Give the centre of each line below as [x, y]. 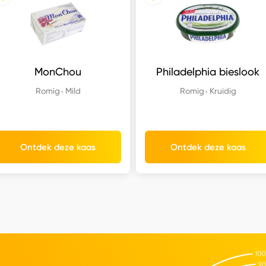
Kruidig [223, 91]
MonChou [58, 72]
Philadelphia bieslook [208, 72]
